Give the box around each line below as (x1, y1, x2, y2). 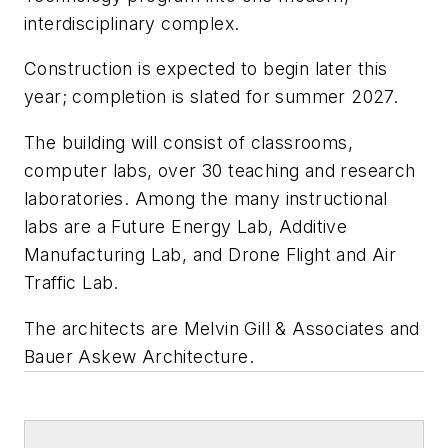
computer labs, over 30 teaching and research (24, 159, 416, 181)
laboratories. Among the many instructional (24, 187, 388, 209)
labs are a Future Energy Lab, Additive (24, 215, 348, 237)
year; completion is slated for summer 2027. (24, 86, 399, 108)
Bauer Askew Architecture (24, 345, 249, 367)
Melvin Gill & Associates (183, 317, 385, 339)
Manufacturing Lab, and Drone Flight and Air (24, 243, 397, 265)
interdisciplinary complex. (24, 12, 240, 34)
